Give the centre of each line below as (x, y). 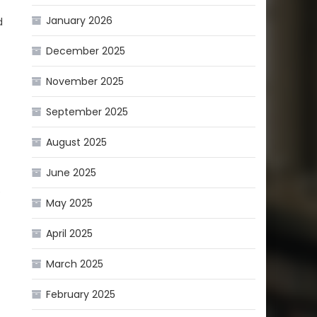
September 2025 (87, 111)
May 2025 (70, 203)
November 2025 (85, 81)
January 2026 (80, 20)
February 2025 (81, 294)
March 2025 (75, 264)
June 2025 (71, 172)
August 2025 (77, 142)
